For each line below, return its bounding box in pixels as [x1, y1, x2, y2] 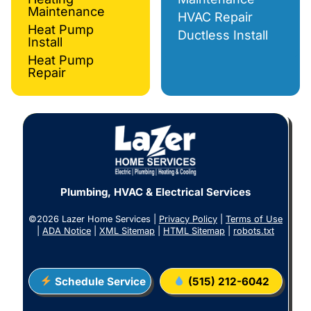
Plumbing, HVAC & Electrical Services [60, 185, 251, 199]
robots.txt [233, 226, 274, 237]
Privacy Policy [159, 214, 217, 225]
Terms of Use [226, 214, 283, 225]
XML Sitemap [99, 226, 155, 237]
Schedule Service [52, 274, 146, 288]
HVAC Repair [178, 10, 253, 25]
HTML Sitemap [163, 226, 225, 237]
